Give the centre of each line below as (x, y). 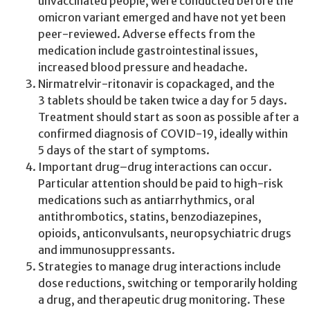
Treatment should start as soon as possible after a (168, 117)
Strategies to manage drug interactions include (159, 267)
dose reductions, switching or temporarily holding (168, 283)
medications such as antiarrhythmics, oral (146, 200)
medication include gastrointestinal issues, (148, 51)
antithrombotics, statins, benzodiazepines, (150, 217)
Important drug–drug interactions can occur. (155, 167)
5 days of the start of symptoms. (124, 151)
